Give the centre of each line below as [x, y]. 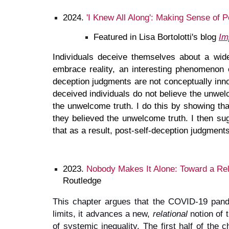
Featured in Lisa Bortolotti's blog [155, 37]
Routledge [83, 180]
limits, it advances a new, [102, 213]
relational [170, 213]
